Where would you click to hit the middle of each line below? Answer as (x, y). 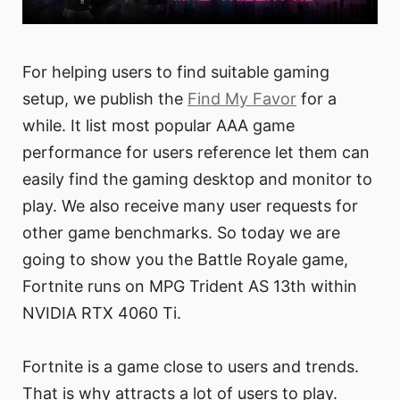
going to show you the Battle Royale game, (185, 259)
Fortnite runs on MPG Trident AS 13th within (190, 286)
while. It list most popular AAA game (158, 125)
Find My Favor (242, 98)
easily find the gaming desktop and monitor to (197, 179)
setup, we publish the (105, 98)
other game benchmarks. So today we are (181, 232)
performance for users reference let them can (196, 152)
